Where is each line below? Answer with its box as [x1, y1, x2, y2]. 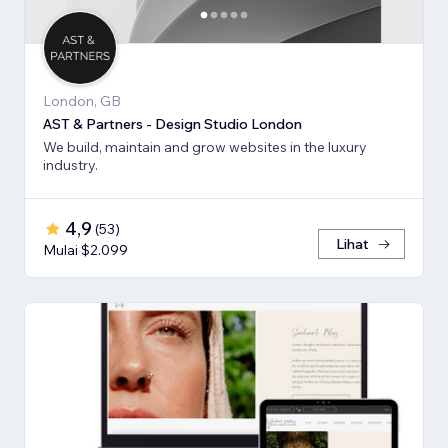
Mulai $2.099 [43, 241, 128, 260]
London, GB [43, 92, 121, 111]
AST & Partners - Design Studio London [43, 115, 302, 134]
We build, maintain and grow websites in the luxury [43, 138, 367, 157]
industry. [43, 156, 98, 175]
